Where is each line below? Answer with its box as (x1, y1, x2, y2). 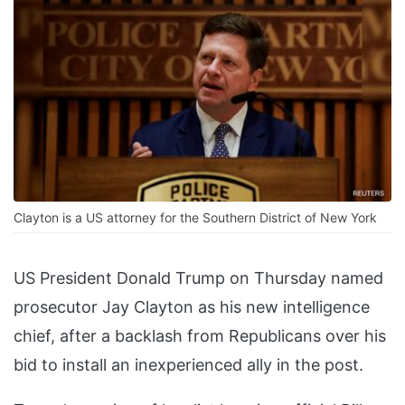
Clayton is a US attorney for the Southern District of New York (14, 210, 377, 226)
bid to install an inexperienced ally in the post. (14, 355, 363, 375)
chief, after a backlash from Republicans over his (14, 326, 386, 346)
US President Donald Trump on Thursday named (14, 268, 383, 288)
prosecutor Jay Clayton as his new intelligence (14, 297, 370, 317)
